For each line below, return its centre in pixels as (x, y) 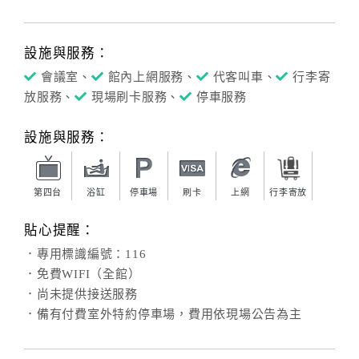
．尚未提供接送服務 (81, 294)
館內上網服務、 (152, 77)
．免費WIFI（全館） (83, 274)
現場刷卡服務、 (135, 97)
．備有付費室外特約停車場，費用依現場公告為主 (163, 314)
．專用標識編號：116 (85, 254)
